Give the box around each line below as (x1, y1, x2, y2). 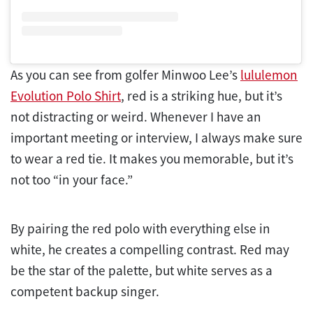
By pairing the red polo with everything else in (10, 219, 270, 237)
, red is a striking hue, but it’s (121, 87, 282, 104)
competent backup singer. (10, 282, 159, 300)
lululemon (240, 66, 298, 83)
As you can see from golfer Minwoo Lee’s (10, 66, 240, 83)
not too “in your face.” (10, 170, 133, 188)
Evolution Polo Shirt (10, 87, 121, 104)
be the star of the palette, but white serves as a (10, 261, 272, 279)
